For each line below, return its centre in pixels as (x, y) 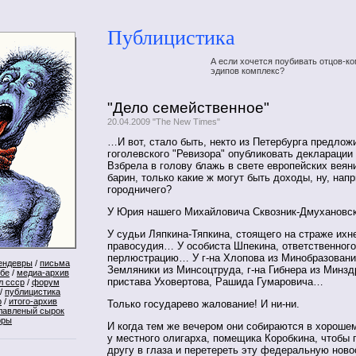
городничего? (139, 190)
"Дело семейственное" (188, 107)
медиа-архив (43, 273)
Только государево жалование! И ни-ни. (203, 304)
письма (55, 263)
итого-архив (33, 301)
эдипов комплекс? (248, 70)
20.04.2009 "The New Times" (164, 121)
